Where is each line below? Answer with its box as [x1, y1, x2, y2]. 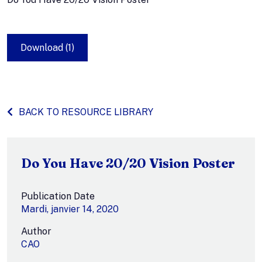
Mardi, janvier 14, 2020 [21, 203, 119, 215]
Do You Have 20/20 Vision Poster [21, 155, 235, 171]
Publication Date [21, 190, 95, 202]
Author [21, 225, 51, 237]
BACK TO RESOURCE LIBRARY [19, 106, 153, 118]
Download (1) [20, 42, 74, 53]
